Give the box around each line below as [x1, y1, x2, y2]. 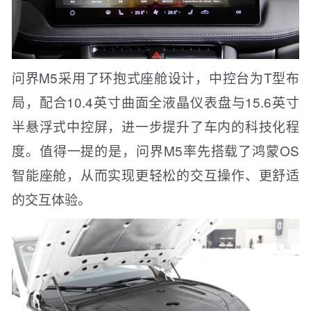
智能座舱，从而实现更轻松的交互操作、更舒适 [12, 165, 299, 185]
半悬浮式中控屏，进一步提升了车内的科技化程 [12, 117, 299, 136]
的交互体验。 [12, 190, 91, 209]
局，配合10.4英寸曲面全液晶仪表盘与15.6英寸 [12, 92, 299, 112]
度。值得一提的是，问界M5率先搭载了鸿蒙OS [12, 141, 299, 160]
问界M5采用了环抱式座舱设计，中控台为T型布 [12, 68, 299, 87]
